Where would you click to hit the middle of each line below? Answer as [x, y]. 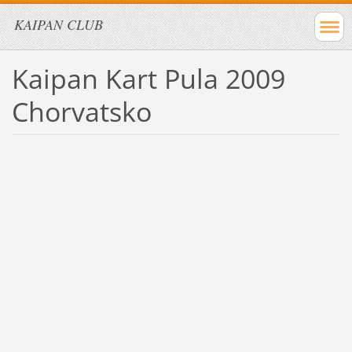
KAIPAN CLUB [59, 24]
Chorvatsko [81, 111]
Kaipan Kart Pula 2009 [148, 78]
